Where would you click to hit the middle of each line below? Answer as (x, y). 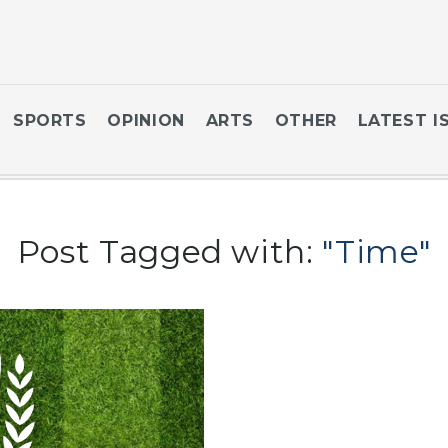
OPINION (146, 120)
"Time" (377, 251)
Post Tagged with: (169, 251)
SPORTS (49, 120)
